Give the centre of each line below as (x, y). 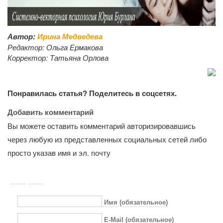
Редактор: (27, 47)
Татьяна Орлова (79, 58)
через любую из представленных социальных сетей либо (107, 139)
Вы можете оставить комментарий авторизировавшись (102, 126)
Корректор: (29, 58)
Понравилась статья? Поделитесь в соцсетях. (92, 93)
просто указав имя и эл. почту (59, 153)
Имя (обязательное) (136, 202)
